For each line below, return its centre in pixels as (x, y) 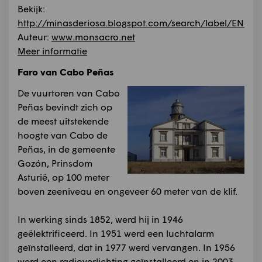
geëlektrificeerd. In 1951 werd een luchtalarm (116, 233)
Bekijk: (31, 8)
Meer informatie (52, 50)
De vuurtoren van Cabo (69, 92)
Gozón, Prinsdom (55, 163)
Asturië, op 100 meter (63, 177)
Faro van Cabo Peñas (65, 71)
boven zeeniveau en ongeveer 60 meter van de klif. (127, 191)
